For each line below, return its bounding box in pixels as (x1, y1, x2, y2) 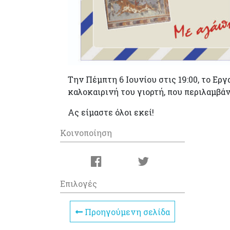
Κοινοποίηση (60, 127, 112, 138)
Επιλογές (60, 178, 97, 189)
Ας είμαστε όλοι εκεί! (68, 106, 154, 118)
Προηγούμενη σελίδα (82, 206, 170, 217)
